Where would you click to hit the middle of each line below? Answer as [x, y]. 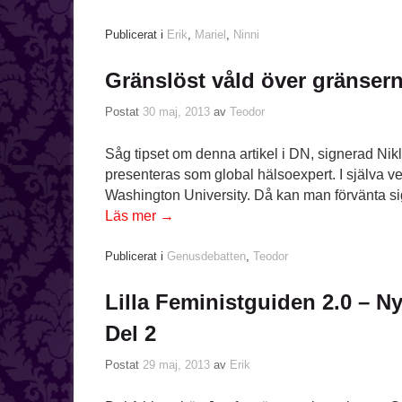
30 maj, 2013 [176, 112]
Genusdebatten [206, 257]
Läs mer [132, 216]
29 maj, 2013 [176, 365]
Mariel [210, 35]
